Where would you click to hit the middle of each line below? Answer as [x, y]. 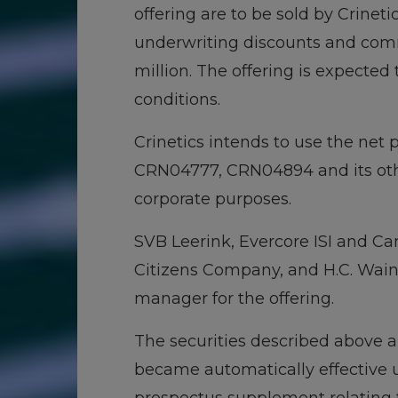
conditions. [177, 99]
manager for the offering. [234, 298]
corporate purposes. [213, 199]
